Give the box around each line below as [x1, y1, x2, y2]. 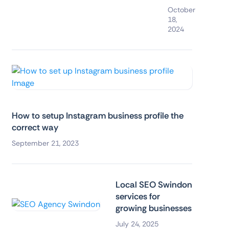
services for [115, 191, 160, 202]
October [167, 5, 195, 15]
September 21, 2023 [11, 139, 79, 148]
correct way [11, 122, 58, 133]
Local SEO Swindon [115, 179, 192, 191]
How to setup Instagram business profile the [11, 110, 184, 122]
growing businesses [115, 202, 192, 214]
